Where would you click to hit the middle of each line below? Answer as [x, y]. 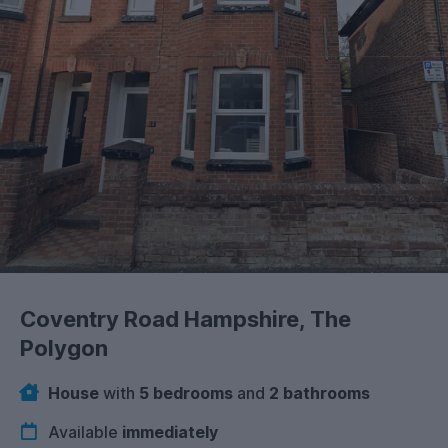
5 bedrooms [186, 393]
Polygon [64, 348]
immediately [170, 431]
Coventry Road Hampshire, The [185, 319]
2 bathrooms [319, 393]
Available [83, 431]
